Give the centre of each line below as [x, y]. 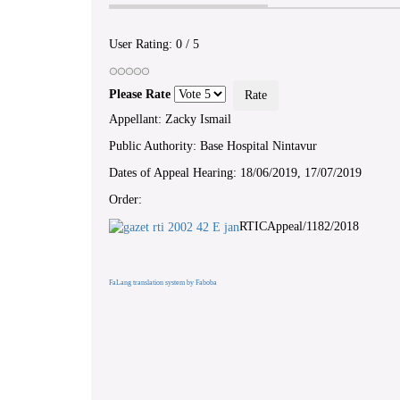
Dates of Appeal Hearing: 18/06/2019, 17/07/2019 [235, 173]
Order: [125, 200]
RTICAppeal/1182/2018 [299, 227]
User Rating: [142, 45]
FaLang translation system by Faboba [163, 282]
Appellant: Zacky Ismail [170, 120]
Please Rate [140, 95]
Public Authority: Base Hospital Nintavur [213, 146]
